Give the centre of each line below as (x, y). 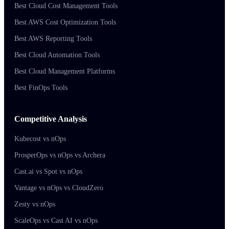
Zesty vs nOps (35, 204)
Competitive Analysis (51, 119)
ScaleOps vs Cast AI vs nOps (56, 220)
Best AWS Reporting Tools (53, 38)
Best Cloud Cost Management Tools (66, 6)
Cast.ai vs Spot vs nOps (48, 171)
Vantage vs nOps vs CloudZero (59, 188)
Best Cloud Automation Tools (57, 55)
